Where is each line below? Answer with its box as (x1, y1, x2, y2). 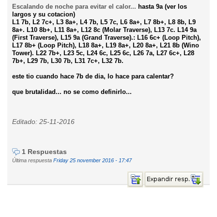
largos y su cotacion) (12, 11, 75, 18)
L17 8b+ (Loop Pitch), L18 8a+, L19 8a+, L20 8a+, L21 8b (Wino (12, 42, 199, 49)
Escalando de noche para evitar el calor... (12, 3, 136, 10)
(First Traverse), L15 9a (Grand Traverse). (12, 34, 133, 41)
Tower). (12, 49, 34, 57)
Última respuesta (12, 157, 53, 164)
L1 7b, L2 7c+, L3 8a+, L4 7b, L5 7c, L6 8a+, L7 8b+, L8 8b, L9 (12, 18, 196, 26)
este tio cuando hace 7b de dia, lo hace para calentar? (12, 73, 174, 80)
